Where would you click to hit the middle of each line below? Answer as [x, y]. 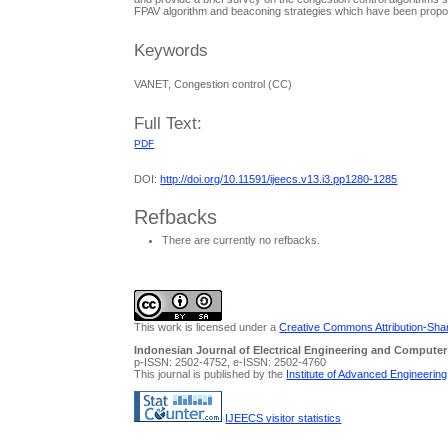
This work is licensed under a [207, 326]
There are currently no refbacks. [241, 240]
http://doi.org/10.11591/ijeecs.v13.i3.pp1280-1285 [279, 179]
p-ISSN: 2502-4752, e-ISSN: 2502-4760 [230, 361]
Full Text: [168, 124]
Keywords [171, 51]
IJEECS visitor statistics [283, 418]
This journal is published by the [210, 373]
